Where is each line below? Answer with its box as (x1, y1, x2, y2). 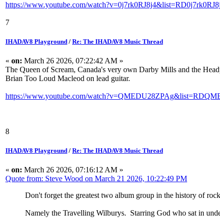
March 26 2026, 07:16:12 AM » (22, 165, 123, 174)
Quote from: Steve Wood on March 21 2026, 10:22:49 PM (5, 174, 187, 183)
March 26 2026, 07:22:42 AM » (22, 56, 123, 65)
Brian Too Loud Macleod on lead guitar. (5, 74, 130, 82)
